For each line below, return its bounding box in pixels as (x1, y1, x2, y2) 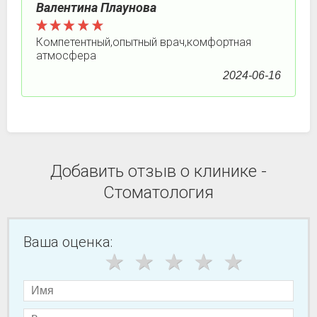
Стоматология (103, 183, 214, 202)
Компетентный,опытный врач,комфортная (36, 35, 251, 49)
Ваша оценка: (23, 234, 113, 250)
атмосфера (36, 49, 96, 62)
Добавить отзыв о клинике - (50, 161, 267, 181)
